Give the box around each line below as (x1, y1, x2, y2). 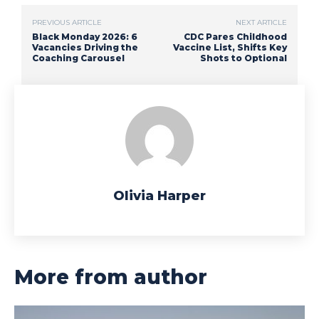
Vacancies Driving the (32, 42, 138, 53)
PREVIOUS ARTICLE (32, 18, 102, 28)
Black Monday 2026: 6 (32, 31, 137, 43)
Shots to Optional (199, 53, 287, 64)
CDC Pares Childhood (183, 31, 287, 43)
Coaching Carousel (32, 53, 125, 64)
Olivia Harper (113, 188, 206, 204)
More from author (14, 265, 207, 290)
